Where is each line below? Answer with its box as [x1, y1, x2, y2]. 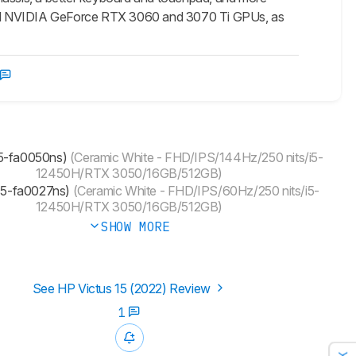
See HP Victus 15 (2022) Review [32, 281, 214, 297]
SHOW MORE [101, 219, 170, 235]
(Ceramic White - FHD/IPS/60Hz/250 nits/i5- [70, 183, 319, 199]
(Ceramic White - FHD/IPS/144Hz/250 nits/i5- [67, 149, 323, 166]
